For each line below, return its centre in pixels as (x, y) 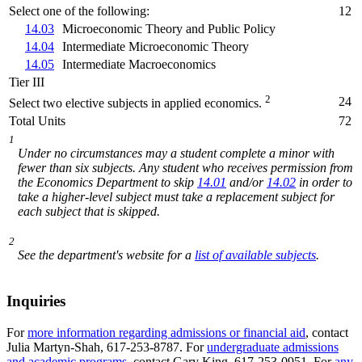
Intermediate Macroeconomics (139, 64)
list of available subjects (255, 255)
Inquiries (36, 301)
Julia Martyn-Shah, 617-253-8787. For (107, 347)
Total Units (37, 120)
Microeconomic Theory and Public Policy (169, 28)
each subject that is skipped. (89, 211)
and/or (246, 182)
